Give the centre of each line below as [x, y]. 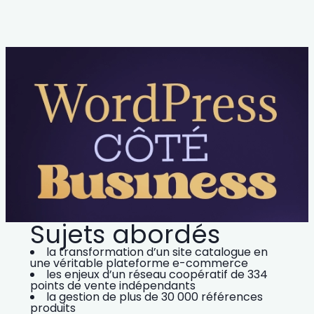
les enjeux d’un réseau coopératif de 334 [157, 275]
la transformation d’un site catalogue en [157, 252]
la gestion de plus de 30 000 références [154, 297]
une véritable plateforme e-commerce [139, 264]
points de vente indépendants [112, 286]
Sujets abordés [125, 235]
